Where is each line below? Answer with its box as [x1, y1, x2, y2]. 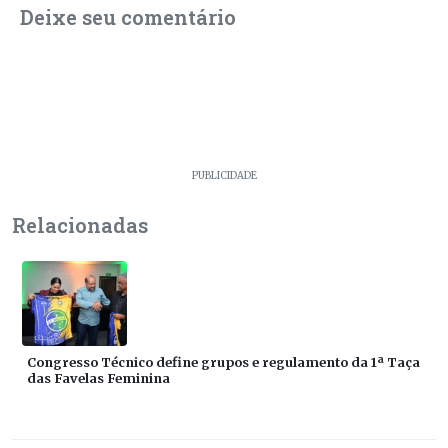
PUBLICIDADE [191, 169, 257, 182]
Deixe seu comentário [20, 3, 236, 30]
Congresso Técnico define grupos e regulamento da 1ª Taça [27, 353, 420, 370]
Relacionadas [12, 211, 148, 238]
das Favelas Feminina [27, 369, 170, 386]
